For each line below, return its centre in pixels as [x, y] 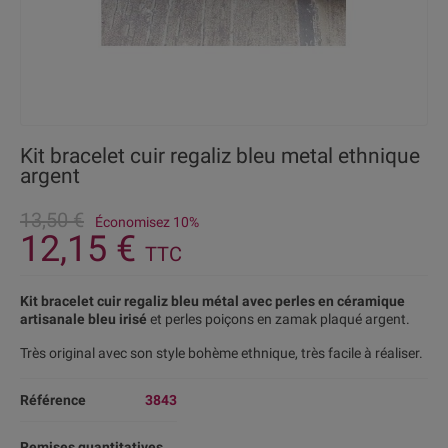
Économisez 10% [147, 222]
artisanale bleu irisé [83, 319]
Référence [53, 400]
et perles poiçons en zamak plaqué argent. [278, 319]
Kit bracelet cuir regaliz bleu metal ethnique [220, 156]
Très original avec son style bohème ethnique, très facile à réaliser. [221, 353]
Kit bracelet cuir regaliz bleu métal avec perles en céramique [212, 301]
